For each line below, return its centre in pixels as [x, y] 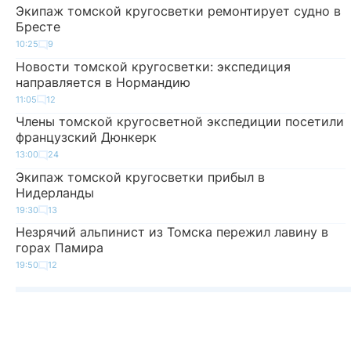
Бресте [38, 27]
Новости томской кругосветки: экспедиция [153, 66]
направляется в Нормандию [103, 82]
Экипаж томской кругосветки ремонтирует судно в [178, 11]
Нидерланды [55, 192]
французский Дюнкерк [86, 138]
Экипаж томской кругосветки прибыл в [140, 177]
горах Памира [60, 248]
